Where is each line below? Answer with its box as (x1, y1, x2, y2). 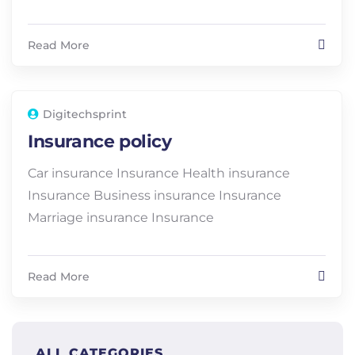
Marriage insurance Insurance (28, 210, 214, 225)
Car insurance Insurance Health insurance (28, 166, 290, 181)
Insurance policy (28, 131, 172, 152)
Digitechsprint (43, 107, 127, 121)
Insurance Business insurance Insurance (28, 188, 281, 203)
